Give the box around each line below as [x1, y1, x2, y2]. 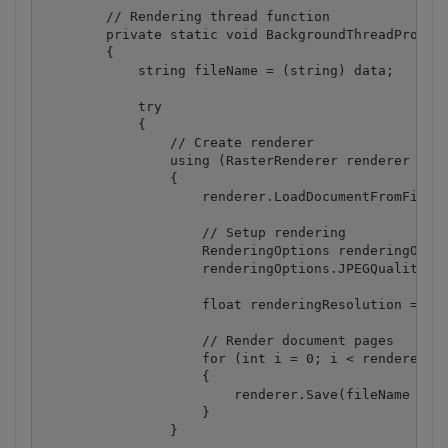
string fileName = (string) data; [41, 62, 394, 78]
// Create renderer [41, 134, 314, 150]
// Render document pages [41, 332, 394, 348]
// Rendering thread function [41, 8, 330, 24]
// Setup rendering [41, 224, 346, 240]
